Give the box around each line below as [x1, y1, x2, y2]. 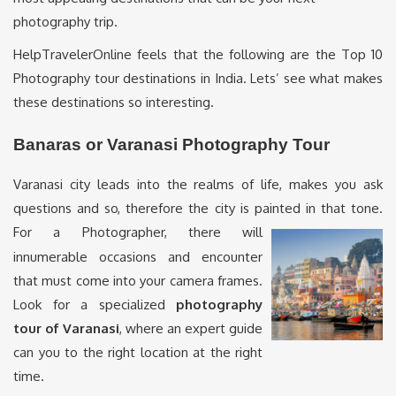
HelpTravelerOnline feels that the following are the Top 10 [13, 46, 383, 63]
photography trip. [13, 13, 118, 30]
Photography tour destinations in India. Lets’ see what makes [13, 70, 383, 87]
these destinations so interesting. [13, 94, 214, 110]
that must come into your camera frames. [13, 272, 263, 290]
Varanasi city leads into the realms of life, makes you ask [13, 176, 383, 194]
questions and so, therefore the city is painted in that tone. [13, 200, 383, 217]
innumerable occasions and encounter [13, 248, 263, 266]
